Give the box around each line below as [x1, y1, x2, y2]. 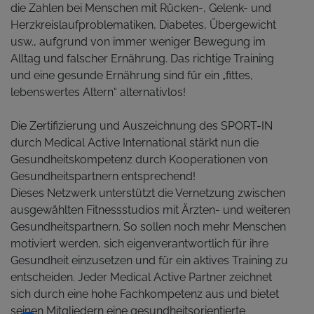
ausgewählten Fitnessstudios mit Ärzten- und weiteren [11, 203, 290, 217]
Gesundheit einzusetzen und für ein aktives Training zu [11, 254, 288, 267]
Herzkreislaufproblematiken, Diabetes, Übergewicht [11, 18, 276, 32]
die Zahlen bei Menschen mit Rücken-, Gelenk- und [11, 1, 271, 15]
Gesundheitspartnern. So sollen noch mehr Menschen [11, 220, 286, 233]
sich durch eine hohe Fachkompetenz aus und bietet [11, 287, 279, 301]
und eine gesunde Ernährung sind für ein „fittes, [11, 69, 253, 82]
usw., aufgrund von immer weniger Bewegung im [11, 35, 266, 48]
